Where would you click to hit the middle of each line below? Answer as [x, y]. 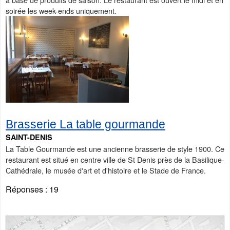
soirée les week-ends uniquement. [61, 11]
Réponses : [27, 189]
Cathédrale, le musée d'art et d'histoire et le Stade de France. [106, 170]
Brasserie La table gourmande [85, 124]
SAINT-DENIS [29, 137]
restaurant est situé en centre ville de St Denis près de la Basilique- [115, 159]
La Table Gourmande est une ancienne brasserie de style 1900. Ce [115, 148]
